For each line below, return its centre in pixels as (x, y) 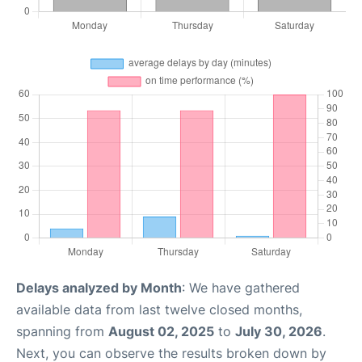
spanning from (62, 332)
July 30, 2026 (279, 332)
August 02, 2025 (161, 332)
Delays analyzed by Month (99, 288)
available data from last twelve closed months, (159, 310)
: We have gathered (241, 288)
